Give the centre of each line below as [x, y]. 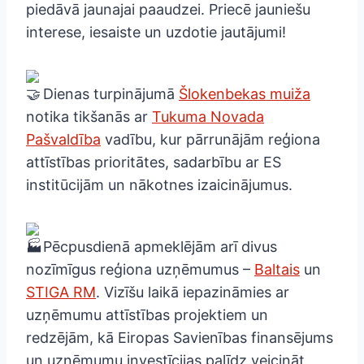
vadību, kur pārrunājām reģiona [210, 139]
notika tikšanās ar [89, 116]
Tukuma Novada [208, 116]
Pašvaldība [63, 139]
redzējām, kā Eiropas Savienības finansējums [180, 337]
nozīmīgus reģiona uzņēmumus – [140, 269]
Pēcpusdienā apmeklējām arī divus [158, 246]
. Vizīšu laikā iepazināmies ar [193, 292]
